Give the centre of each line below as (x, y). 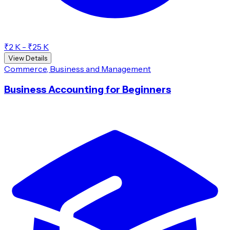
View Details (28, 58)
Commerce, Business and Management (78, 69)
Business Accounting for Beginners (88, 89)
